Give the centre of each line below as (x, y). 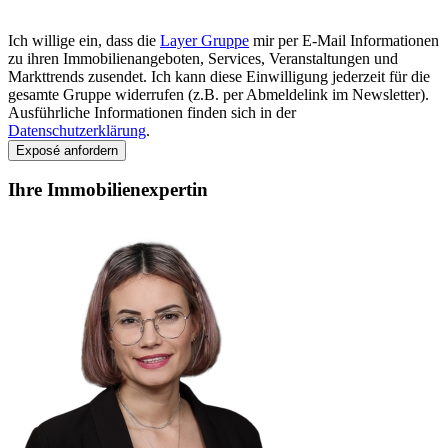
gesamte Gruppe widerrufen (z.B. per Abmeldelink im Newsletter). (218, 94)
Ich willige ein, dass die (84, 40)
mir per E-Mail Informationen (344, 40)
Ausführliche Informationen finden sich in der (152, 112)
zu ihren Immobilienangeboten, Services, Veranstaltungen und (203, 58)
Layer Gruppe (204, 40)
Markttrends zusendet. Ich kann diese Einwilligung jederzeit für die (219, 76)
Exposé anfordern (67, 150)
